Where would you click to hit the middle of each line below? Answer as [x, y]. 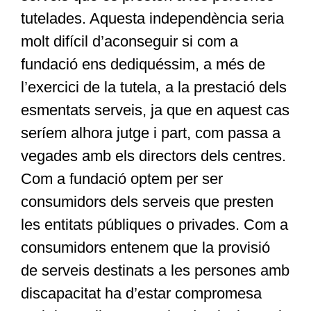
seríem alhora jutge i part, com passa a [150, 133]
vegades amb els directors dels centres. [153, 156]
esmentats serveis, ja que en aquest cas [155, 110]
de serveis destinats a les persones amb [155, 271]
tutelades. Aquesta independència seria [152, 19]
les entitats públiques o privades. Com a [154, 225]
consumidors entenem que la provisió [145, 248]
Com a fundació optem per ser [121, 179]
